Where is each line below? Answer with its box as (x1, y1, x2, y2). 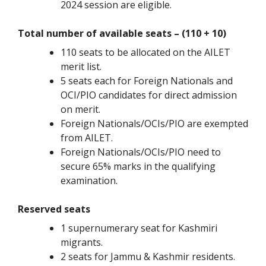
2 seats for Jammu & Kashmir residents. (61, 250, 235, 264)
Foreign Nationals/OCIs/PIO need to (61, 145, 221, 159)
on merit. (61, 103, 100, 116)
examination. (61, 174, 118, 188)
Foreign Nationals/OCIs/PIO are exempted (61, 117, 248, 131)
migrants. (61, 236, 103, 249)
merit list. (61, 60, 102, 74)
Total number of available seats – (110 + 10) (18, 27, 226, 40)
